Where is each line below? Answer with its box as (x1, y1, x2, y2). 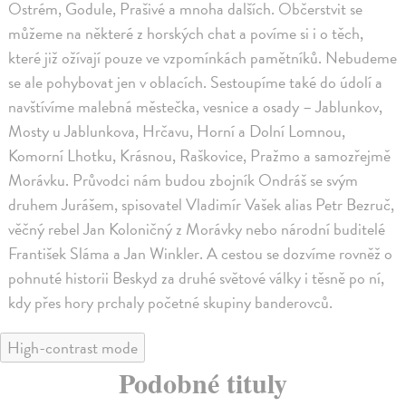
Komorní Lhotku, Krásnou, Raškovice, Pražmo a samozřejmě (8, 143, 391, 169)
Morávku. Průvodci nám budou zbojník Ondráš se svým (8, 168, 359, 193)
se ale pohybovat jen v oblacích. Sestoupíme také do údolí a (8, 70, 383, 95)
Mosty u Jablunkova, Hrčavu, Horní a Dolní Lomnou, (8, 119, 346, 144)
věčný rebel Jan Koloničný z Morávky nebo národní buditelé (8, 217, 386, 242)
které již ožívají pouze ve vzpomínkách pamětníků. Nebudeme (8, 45, 398, 71)
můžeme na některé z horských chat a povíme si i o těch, (8, 21, 364, 46)
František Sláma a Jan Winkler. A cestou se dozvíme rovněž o (8, 241, 393, 266)
